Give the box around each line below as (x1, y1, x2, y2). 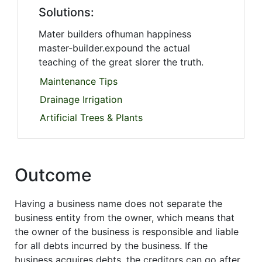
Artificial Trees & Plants (40, 112, 143, 124)
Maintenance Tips (40, 75, 118, 88)
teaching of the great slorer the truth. (39, 56, 204, 68)
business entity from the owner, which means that (15, 212, 235, 224)
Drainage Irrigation (40, 94, 122, 106)
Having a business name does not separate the (15, 198, 222, 210)
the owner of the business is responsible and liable (15, 226, 239, 238)
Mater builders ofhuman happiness (39, 28, 191, 40)
